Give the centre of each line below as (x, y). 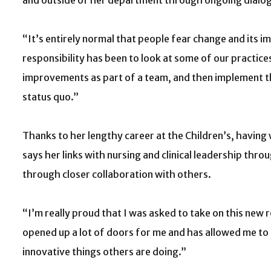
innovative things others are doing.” (104, 252)
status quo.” (51, 97)
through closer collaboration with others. (117, 174)
